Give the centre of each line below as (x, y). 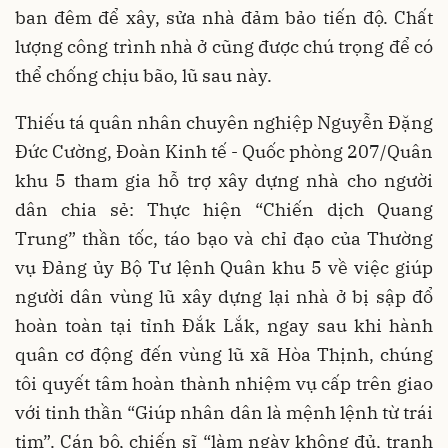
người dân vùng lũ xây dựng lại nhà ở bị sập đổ (224, 296)
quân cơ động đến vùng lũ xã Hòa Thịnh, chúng (224, 354)
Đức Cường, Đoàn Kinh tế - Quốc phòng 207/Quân (224, 151)
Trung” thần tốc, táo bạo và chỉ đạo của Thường (224, 238)
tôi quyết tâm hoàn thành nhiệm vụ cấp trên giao (224, 383)
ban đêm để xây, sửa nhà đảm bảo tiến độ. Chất (224, 17)
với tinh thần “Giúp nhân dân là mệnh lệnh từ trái (224, 412)
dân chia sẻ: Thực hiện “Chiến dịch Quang (224, 209)
